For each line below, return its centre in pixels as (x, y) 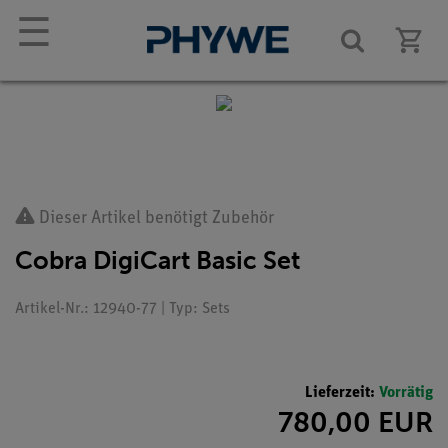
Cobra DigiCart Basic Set (157, 260)
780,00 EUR (355, 422)
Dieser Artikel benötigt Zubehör (154, 218)
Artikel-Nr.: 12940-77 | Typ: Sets (122, 309)
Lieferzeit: (342, 392)
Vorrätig (406, 392)
